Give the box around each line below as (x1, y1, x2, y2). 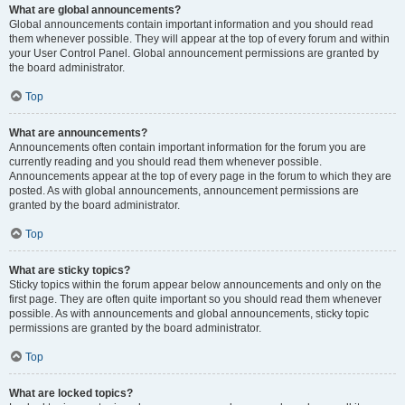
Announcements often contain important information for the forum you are (9, 141, 366, 154)
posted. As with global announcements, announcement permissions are (9, 184, 359, 197)
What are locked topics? (9, 387, 133, 400)
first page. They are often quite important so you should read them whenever (9, 293, 381, 306)
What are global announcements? (9, 4, 181, 16)
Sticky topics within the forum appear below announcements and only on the (9, 278, 381, 291)
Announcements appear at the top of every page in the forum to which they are (9, 170, 391, 183)
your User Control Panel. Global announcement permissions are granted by (9, 47, 379, 60)
